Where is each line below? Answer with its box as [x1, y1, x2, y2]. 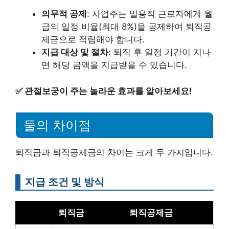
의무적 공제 [41, 9, 87, 19]
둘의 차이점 [24, 118, 91, 133]
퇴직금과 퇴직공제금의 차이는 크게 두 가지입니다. [15, 147, 213, 158]
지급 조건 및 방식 [25, 175, 104, 189]
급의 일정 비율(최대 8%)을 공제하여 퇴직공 [41, 21, 212, 32]
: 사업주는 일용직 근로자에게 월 [87, 9, 213, 19]
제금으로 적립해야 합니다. [41, 34, 145, 44]
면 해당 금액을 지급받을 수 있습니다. [41, 60, 187, 70]
